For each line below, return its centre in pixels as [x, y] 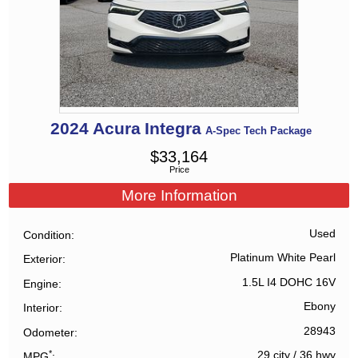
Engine [41, 283]
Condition [48, 235]
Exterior [43, 259]
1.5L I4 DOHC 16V [288, 282]
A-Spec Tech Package [259, 131]
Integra [173, 129]
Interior [42, 308]
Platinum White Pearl [282, 258]
